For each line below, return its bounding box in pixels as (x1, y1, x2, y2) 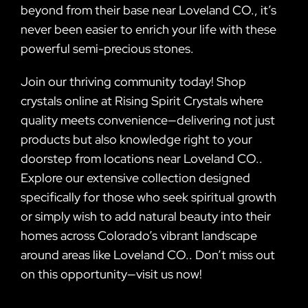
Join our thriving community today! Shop (20, 73, 246, 89)
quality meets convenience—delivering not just (20, 111, 275, 128)
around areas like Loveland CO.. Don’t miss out (20, 246, 275, 263)
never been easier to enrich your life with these (20, 21, 276, 37)
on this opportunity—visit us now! (20, 265, 202, 282)
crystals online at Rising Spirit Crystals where (20, 92, 263, 109)
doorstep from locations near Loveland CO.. (20, 150, 263, 166)
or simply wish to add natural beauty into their (20, 208, 271, 224)
